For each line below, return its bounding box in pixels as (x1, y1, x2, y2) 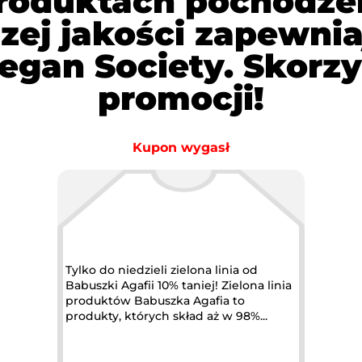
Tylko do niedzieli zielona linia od (65, 263, 258, 277)
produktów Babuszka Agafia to (65, 293, 245, 308)
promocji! (98, 78, 264, 118)
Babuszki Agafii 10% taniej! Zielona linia (65, 278, 158, 293)
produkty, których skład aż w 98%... (207, 309, 267, 323)
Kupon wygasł (133, 140, 229, 155)
